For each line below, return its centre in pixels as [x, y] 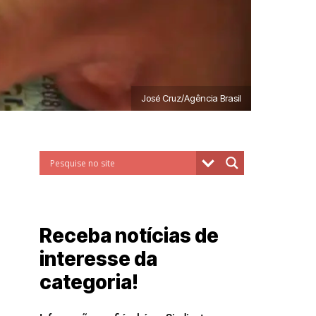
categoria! [89, 282]
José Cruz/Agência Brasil [191, 98]
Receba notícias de [129, 236]
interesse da [98, 259]
